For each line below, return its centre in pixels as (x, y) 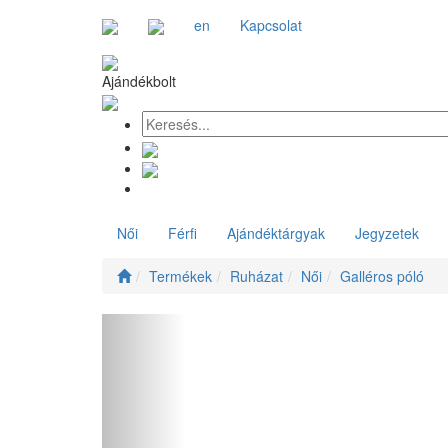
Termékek (180, 275)
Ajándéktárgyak (276, 232)
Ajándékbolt (139, 80)
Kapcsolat (271, 25)
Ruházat (256, 275)
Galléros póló (382, 275)
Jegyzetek (387, 232)
